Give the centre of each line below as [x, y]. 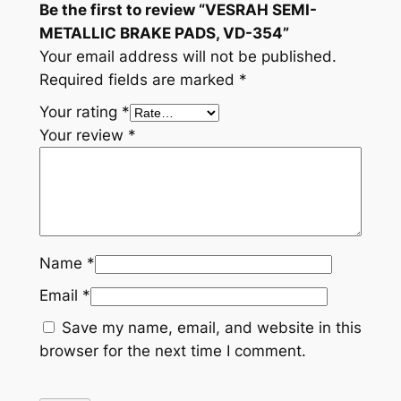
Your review [83, 135]
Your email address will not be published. [188, 56]
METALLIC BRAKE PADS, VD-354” [164, 33]
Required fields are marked [139, 79]
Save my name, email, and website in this [211, 327]
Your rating [80, 111]
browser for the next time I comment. [172, 350]
